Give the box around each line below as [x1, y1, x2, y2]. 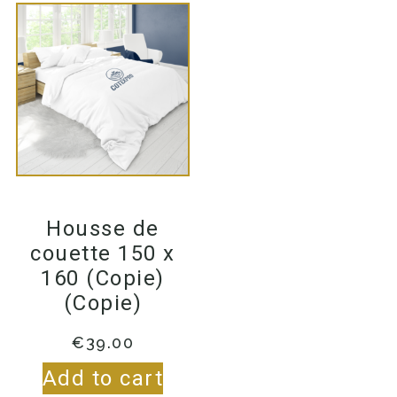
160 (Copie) [41, 265, 165, 291]
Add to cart [42, 365, 164, 391]
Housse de [46, 215, 160, 241]
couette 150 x [30, 240, 175, 266]
